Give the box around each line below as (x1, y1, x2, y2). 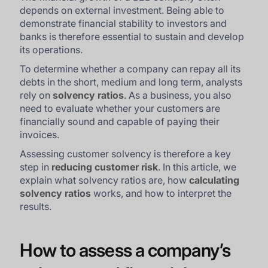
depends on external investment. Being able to (20, 4, 225, 16)
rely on (20, 89, 53, 101)
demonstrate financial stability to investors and (20, 17, 227, 29)
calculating (189, 174, 240, 186)
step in (20, 161, 52, 173)
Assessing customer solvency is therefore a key (20, 148, 232, 160)
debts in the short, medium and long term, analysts (20, 76, 243, 88)
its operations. (20, 44, 83, 56)
